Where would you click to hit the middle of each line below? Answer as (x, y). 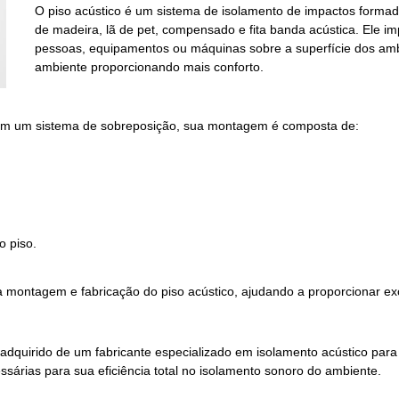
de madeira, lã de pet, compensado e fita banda (172, 29)
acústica (333, 29)
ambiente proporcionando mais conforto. (150, 66)
